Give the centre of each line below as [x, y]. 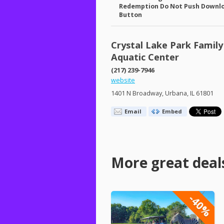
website [123, 80]
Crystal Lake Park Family [167, 45]
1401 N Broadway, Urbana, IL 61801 [162, 93]
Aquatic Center [145, 57]
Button [131, 15]
